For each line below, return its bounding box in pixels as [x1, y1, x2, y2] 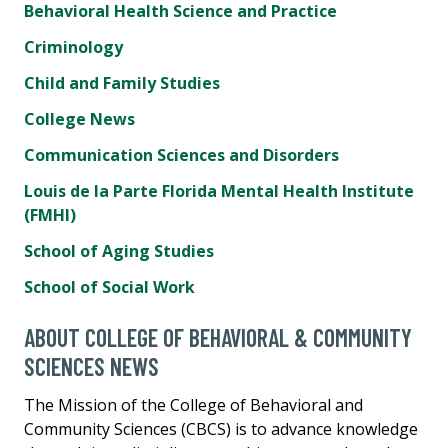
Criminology [24, 35, 123, 58]
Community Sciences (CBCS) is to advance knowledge [24, 417, 418, 440]
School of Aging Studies [24, 239, 214, 262]
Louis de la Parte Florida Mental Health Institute [24, 179, 414, 202]
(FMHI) [24, 203, 76, 226]
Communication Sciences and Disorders [24, 143, 339, 166]
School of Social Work [24, 275, 195, 298]
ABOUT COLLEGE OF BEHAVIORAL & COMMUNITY [24, 322, 412, 352]
